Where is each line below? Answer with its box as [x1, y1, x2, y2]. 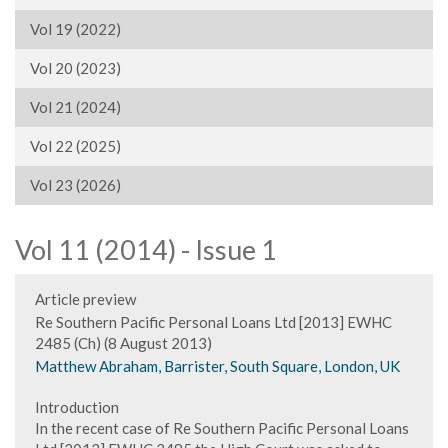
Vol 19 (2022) [30, 20, 121, 38]
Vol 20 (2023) [30, 59, 121, 77]
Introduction [35, 398, 119, 416]
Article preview [35, 290, 136, 308]
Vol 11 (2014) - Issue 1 [15, 233, 277, 266]
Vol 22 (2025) [30, 137, 121, 155]
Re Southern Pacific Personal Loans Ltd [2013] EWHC [35, 313, 392, 331]
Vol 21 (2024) [30, 98, 121, 116]
